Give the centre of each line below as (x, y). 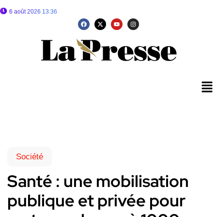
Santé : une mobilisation (98, 181)
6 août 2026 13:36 (33, 12)
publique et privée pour (96, 201)
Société (30, 157)
